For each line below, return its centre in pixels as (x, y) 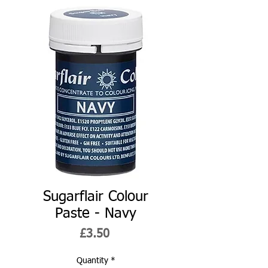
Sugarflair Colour (96, 197)
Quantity (92, 261)
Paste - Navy (96, 213)
